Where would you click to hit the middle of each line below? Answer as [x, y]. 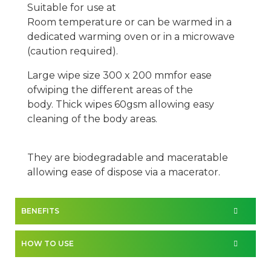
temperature [90, 22]
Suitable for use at [72, 8]
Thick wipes [85, 105]
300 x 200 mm [138, 76]
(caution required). [74, 51]
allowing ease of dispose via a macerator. [125, 172]
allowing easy [182, 105]
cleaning [49, 119]
